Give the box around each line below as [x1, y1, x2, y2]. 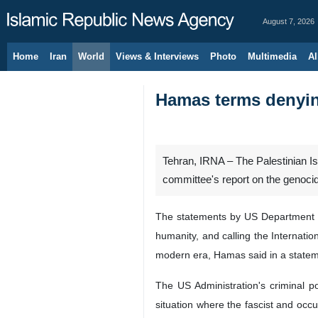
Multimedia [248, 51, 297, 62]
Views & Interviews [116, 51, 199, 62]
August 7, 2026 [263, 17, 314, 26]
